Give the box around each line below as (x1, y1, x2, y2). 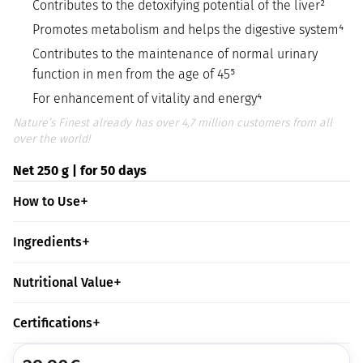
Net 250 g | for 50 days (13, 163, 147, 179)
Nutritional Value (13, 275, 113, 291)
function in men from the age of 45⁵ (32, 66, 235, 83)
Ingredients (13, 234, 82, 250)
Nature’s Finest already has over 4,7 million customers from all (13, 116, 332, 130)
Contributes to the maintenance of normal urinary (32, 46, 318, 62)
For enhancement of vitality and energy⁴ (32, 91, 262, 107)
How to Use (13, 194, 80, 210)
